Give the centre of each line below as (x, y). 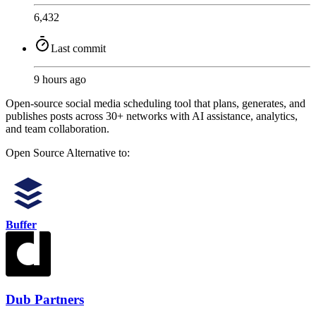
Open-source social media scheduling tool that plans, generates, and (156, 103)
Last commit (78, 48)
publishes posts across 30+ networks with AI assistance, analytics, (152, 116)
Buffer (21, 224)
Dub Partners (45, 300)
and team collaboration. (57, 128)
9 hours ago (60, 79)
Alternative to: (98, 152)
